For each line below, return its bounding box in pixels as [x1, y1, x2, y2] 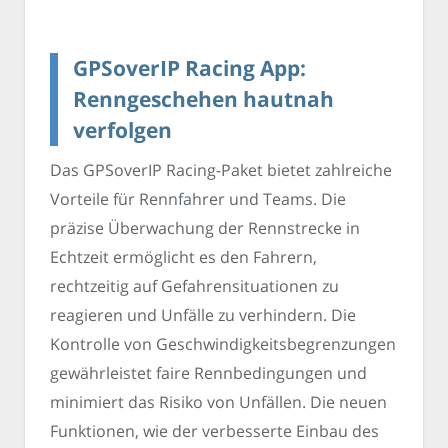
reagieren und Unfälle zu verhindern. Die [50, 304, 356, 327]
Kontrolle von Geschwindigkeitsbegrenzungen [50, 333, 396, 356]
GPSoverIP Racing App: [73, 53, 306, 82]
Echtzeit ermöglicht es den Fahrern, [50, 246, 317, 269]
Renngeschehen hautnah [73, 84, 334, 113]
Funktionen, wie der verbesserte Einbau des [50, 420, 379, 443]
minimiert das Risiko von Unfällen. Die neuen [50, 391, 387, 414]
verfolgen [73, 115, 172, 144]
